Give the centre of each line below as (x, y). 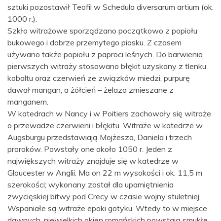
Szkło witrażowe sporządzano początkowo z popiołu (102, 30)
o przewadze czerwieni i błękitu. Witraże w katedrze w (105, 125)
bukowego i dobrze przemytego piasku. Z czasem (94, 42)
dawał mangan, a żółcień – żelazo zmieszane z (91, 90)
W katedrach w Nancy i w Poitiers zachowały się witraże (109, 113)
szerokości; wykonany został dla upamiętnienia (91, 184)
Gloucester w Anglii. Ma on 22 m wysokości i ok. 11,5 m (105, 172)
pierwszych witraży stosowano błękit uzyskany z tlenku (107, 66)
